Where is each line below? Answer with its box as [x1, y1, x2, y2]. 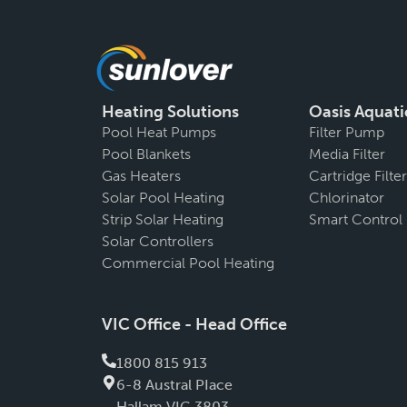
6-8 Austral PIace [116, 376, 233, 393]
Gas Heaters [102, 167, 181, 184]
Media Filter [309, 145, 385, 163]
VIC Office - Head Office [102, 314, 287, 334]
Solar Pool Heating [102, 189, 224, 206]
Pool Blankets [102, 145, 191, 163]
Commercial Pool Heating [102, 254, 274, 272]
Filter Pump [309, 124, 384, 141]
